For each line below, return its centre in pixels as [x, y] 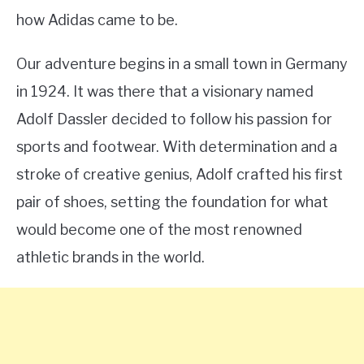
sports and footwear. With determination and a [177, 147]
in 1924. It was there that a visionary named [165, 91]
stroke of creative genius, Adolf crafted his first [180, 174]
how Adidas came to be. [97, 20]
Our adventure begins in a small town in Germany [182, 64]
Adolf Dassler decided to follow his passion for [174, 119]
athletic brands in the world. [110, 257]
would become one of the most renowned [159, 230]
